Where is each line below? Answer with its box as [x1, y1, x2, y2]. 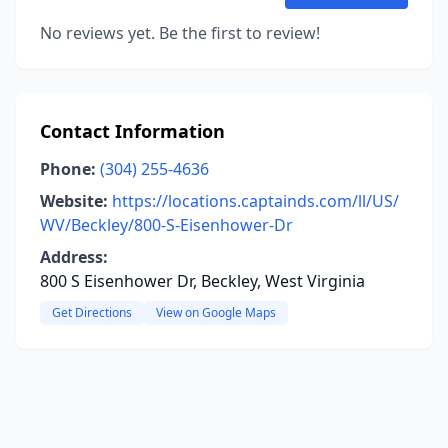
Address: [40, 246, 108, 268]
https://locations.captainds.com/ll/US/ [112, 190, 399, 212]
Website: [40, 190, 108, 212]
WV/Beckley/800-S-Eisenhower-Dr [40, 214, 293, 236]
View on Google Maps [156, 304, 276, 321]
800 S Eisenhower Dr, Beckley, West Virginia [40, 270, 365, 292]
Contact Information [40, 119, 225, 143]
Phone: [40, 158, 96, 180]
